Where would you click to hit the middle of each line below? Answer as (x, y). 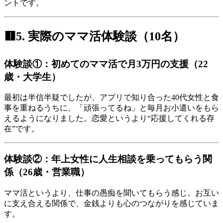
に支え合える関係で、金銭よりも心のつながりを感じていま (111, 203)
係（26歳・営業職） (47, 172)
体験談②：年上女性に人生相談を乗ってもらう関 (108, 159)
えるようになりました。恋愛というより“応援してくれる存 (109, 118)
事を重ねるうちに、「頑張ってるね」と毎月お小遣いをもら (111, 108)
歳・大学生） (32, 77)
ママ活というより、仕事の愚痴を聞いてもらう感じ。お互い (111, 193)
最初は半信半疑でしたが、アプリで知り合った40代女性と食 (111, 98)
